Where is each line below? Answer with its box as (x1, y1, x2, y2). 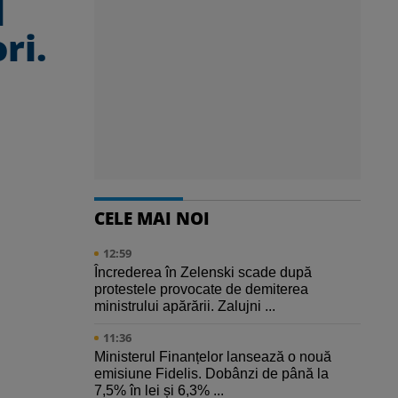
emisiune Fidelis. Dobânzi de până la (94, 366, 329, 382)
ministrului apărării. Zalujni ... (94, 298, 275, 314)
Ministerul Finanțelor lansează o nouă (94, 349, 331, 365)
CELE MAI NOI (94, 206, 210, 231)
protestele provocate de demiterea (94, 282, 308, 298)
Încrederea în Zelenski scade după (94, 265, 312, 281)
